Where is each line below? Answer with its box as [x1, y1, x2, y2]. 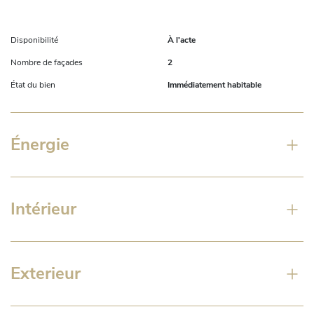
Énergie [11, 133, 69, 156]
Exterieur [11, 262, 81, 285]
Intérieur [11, 198, 76, 221]
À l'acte [168, 34, 196, 46]
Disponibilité [11, 34, 58, 46]
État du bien [11, 79, 55, 91]
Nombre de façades [11, 57, 83, 69]
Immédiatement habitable [168, 79, 261, 91]
